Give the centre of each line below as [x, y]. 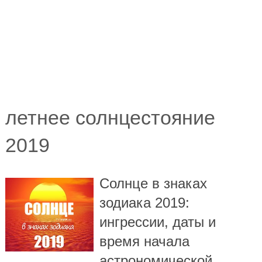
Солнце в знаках [154, 183]
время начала [145, 241]
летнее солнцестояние [110, 117]
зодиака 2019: [145, 202]
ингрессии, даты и [158, 222]
